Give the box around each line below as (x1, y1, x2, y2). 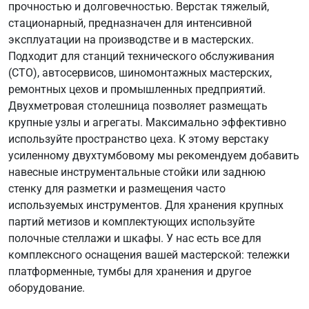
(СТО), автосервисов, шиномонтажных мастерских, (8, 66, 272, 79)
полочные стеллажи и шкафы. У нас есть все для (8, 231, 261, 245)
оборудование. (8, 281, 85, 295)
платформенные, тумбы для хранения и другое (8, 264, 251, 278)
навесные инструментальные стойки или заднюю (8, 165, 266, 179)
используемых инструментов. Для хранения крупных (8, 198, 283, 212)
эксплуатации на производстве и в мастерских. (8, 32, 254, 46)
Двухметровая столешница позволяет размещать (8, 99, 268, 112)
